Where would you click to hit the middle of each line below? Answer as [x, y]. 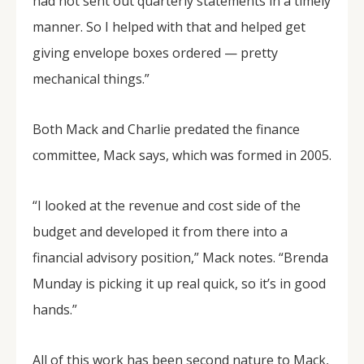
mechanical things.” [91, 79]
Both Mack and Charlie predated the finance [166, 129]
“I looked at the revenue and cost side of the [167, 206]
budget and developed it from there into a [160, 232]
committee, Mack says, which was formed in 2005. [182, 155]
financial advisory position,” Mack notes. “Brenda [180, 258]
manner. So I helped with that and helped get [169, 27]
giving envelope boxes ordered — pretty [155, 53]
